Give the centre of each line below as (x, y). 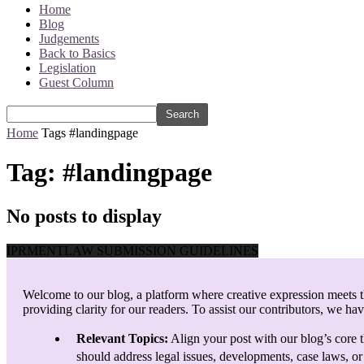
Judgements (69, 39)
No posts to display (84, 216)
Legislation (67, 68)
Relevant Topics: (122, 338)
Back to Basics (77, 53)
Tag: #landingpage (109, 173)
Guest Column (76, 82)
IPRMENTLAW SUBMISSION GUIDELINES (132, 250)
